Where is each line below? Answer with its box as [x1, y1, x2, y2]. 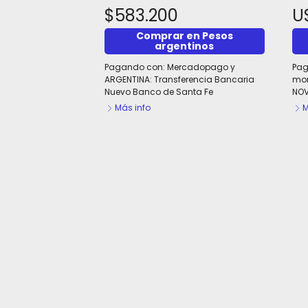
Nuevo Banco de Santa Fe [104, 86, 214, 98]
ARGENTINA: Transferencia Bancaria [104, 74, 255, 85]
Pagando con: [104, 61, 168, 73]
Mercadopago [167, 61, 229, 73]
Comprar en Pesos [135, 29, 233, 43]
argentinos [155, 39, 214, 53]
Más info [115, 102, 151, 113]
